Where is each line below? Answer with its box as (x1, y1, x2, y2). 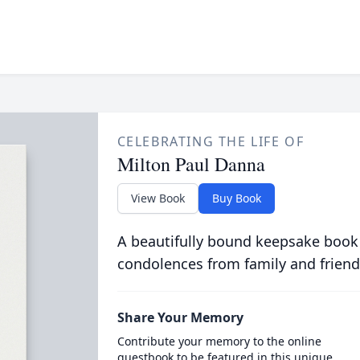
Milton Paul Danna (117, 151, 265, 177)
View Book (130, 190, 185, 206)
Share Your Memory (117, 309, 243, 326)
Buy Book (211, 190, 261, 206)
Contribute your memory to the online (117, 333, 321, 349)
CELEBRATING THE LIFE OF (117, 133, 305, 150)
